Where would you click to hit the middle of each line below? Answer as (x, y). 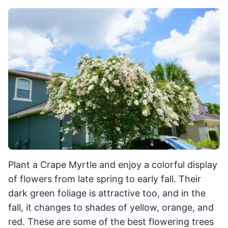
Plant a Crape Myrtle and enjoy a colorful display (113, 164)
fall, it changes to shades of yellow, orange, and (111, 207)
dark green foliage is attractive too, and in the (107, 193)
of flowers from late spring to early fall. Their (105, 179)
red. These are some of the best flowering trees (111, 221)
